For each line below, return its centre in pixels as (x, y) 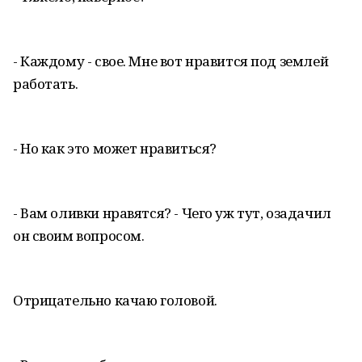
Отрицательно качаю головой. (115, 300)
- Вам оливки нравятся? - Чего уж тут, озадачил (172, 213)
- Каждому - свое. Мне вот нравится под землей (171, 61)
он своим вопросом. (79, 236)
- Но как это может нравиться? (115, 148)
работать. (46, 84)
